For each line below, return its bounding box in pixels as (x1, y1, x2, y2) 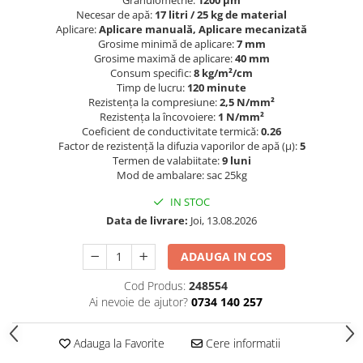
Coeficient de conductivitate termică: (82, 123, 261, 139)
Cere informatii (202, 335, 280, 351)
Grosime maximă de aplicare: (93, 50, 235, 66)
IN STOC (168, 194, 210, 209)
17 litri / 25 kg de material (155, 6, 287, 22)
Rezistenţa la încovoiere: (99, 109, 218, 124)
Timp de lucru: (117, 79, 187, 95)
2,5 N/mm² (220, 94, 275, 109)
